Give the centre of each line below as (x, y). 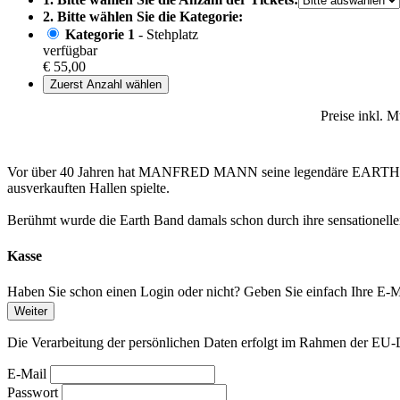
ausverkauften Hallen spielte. (88, 188)
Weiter (31, 311)
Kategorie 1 (100, 35)
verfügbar (70, 51)
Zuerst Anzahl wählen (106, 85)
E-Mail (27, 373)
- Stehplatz (167, 35)
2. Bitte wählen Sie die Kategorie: (143, 17)
